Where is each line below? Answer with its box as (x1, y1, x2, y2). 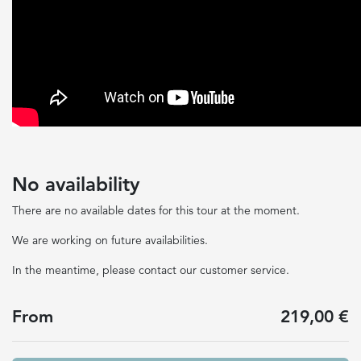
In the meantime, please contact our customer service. (12, 263, 289, 277)
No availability (12, 172, 139, 196)
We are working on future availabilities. (12, 233, 208, 247)
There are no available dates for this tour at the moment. (12, 203, 300, 218)
